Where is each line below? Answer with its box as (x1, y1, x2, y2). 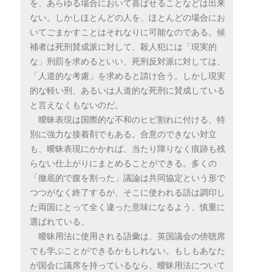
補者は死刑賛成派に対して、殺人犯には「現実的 (30, 41, 217, 52)
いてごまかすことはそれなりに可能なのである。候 (30, 27, 225, 37)
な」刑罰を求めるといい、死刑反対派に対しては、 (30, 56, 225, 66)
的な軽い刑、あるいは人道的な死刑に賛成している (30, 85, 225, 95)
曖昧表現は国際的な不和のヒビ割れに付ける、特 (38, 114, 225, 124)
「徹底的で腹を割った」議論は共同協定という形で (30, 172, 225, 183)
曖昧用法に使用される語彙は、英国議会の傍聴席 (38, 231, 225, 241)
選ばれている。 (30, 216, 89, 226)
